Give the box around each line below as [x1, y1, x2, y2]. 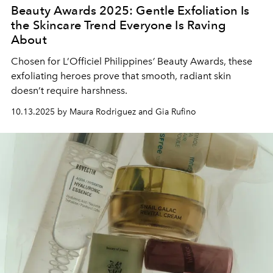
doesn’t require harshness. [11, 84, 127, 96]
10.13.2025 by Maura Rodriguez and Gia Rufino [11, 106, 196, 117]
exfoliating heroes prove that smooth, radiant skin [11, 69, 231, 82]
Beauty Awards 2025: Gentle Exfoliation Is [11, 2, 250, 18]
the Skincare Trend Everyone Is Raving [11, 17, 226, 32]
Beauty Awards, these [155, 55, 252, 67]
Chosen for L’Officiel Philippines [11, 55, 152, 67]
